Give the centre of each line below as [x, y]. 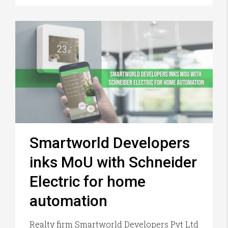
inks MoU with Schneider [113, 162]
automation [68, 201]
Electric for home [88, 182]
